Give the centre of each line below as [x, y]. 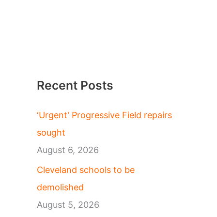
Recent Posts [75, 85]
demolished [60, 187]
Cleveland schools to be [86, 170]
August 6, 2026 [68, 150]
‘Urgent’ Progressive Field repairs [104, 115]
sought [51, 133]
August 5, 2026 [68, 204]
